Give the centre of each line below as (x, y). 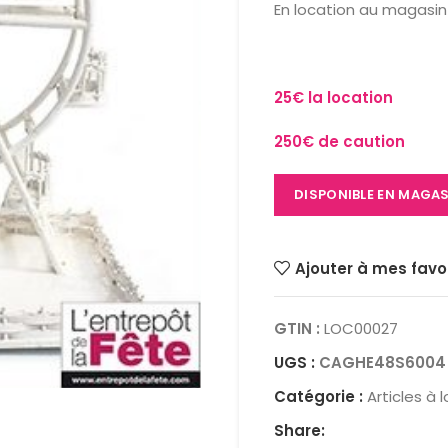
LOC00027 (361, 328)
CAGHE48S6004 (382, 362)
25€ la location (333, 97)
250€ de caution (339, 141)
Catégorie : (318, 396)
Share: (299, 430)
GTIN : (299, 328)
